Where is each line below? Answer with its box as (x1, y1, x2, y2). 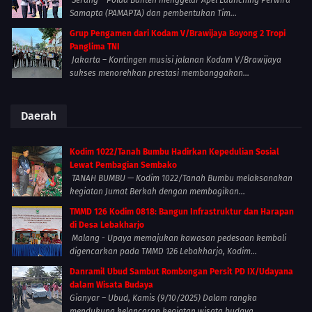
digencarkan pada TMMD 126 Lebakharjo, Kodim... (70, 247, 257, 257)
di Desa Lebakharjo (70, 220, 144, 231)
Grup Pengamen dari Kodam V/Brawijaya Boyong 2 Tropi (70, 29, 286, 39)
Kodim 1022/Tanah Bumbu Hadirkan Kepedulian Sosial (70, 147, 279, 157)
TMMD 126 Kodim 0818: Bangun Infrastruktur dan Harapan (70, 207, 294, 217)
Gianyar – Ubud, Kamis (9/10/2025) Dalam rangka (70, 293, 257, 304)
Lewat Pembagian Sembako (70, 160, 177, 171)
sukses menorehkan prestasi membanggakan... (70, 68, 249, 79)
